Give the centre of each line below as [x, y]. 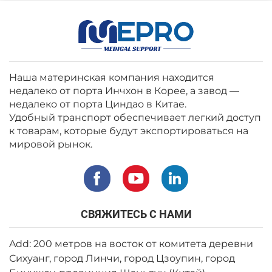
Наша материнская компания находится [112, 77]
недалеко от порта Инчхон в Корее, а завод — [124, 91]
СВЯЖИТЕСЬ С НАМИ [136, 214]
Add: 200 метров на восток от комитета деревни [131, 244]
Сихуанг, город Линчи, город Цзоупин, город [122, 258]
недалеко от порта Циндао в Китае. [98, 104]
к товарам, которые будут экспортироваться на [129, 131]
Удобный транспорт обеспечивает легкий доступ [135, 117]
